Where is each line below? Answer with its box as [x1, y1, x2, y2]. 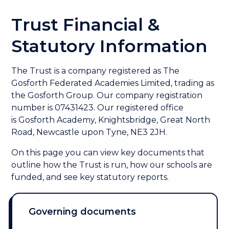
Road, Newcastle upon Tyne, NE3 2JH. [11, 127, 168, 137]
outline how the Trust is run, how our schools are [11, 160, 213, 170]
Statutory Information [11, 35, 208, 57]
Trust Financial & [11, 14, 160, 35]
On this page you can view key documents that [11, 148, 205, 157]
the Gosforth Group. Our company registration [11, 90, 203, 100]
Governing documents [28, 205, 136, 217]
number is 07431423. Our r [11, 103, 120, 112]
